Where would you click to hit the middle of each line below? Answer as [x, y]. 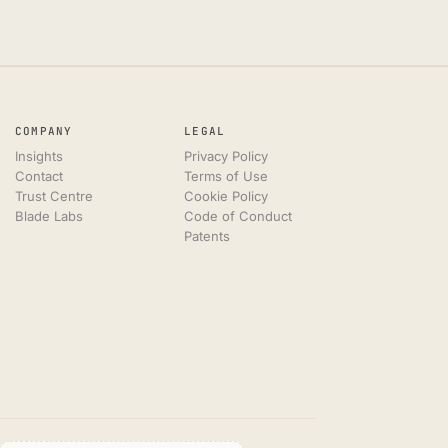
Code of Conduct [237, 216]
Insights [38, 156]
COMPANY [43, 131]
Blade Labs [48, 216]
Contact [38, 176]
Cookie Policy [225, 196]
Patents [206, 236]
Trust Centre [53, 196]
